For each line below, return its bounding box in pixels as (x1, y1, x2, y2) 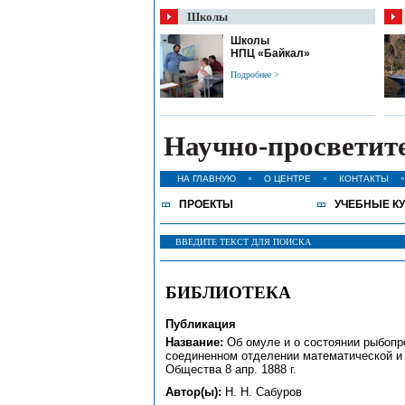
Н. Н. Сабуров (221, 385, 302, 399)
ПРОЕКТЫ (179, 198, 233, 211)
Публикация (165, 317, 236, 331)
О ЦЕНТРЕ (264, 174, 311, 184)
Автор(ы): (165, 385, 221, 399)
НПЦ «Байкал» (231, 47, 310, 60)
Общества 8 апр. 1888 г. (165, 363, 297, 376)
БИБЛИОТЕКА (165, 283, 291, 302)
